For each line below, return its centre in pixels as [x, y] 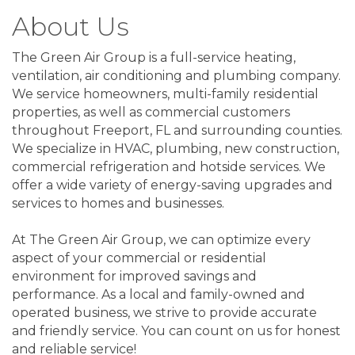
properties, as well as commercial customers [151, 113]
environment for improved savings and [134, 277]
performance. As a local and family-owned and [158, 295]
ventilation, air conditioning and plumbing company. [176, 76]
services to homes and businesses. [118, 204]
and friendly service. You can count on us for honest [176, 331]
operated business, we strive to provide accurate [164, 313]
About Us [71, 27]
